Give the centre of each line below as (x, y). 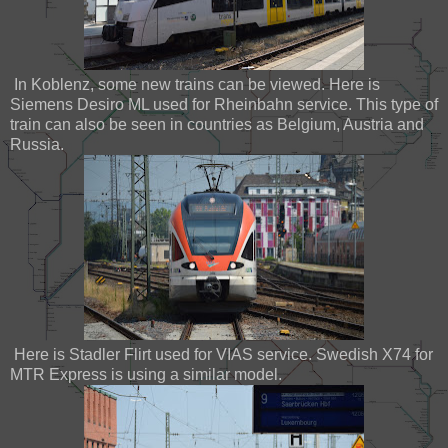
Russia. (37, 144)
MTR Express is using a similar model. (146, 374)
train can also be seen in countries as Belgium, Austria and (217, 124)
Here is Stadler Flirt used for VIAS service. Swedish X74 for (221, 354)
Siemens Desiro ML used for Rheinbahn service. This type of (224, 104)
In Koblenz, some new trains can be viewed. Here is (195, 84)
